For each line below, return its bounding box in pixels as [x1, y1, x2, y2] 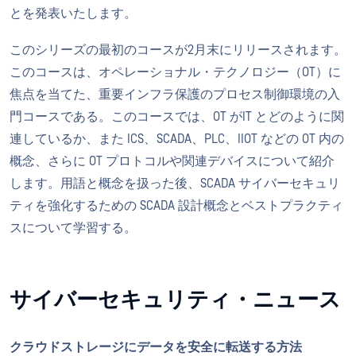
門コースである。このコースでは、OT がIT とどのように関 [10, 110, 344, 124]
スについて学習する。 [10, 221, 137, 235]
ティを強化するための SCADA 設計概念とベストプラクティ [10, 199, 343, 213]
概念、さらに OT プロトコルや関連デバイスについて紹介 [10, 154, 335, 168]
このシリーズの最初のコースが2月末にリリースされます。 [10, 43, 346, 57]
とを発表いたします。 [10, 6, 137, 21]
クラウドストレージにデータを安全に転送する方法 [10, 340, 302, 354]
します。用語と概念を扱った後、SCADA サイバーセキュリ [10, 176, 340, 191]
